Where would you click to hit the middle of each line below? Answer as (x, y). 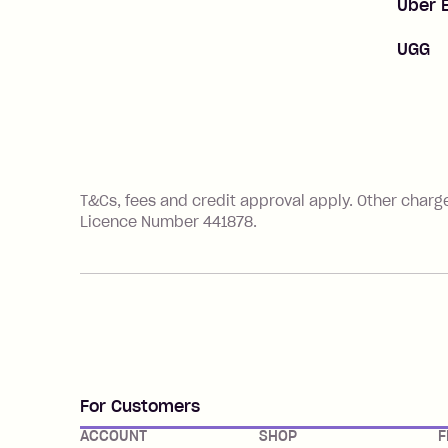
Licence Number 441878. (168, 222)
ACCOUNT (113, 436)
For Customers (140, 406)
